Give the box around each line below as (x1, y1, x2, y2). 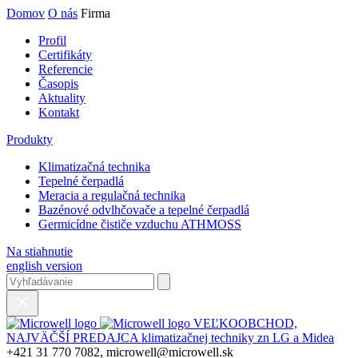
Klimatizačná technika (38, 160, 150, 173)
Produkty (6, 133, 53, 146)
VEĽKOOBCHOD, (193, 316, 297, 330)
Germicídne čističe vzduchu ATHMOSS (38, 217, 241, 231)
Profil (38, 34, 66, 47)
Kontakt (38, 105, 79, 119)
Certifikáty (38, 48, 92, 62)
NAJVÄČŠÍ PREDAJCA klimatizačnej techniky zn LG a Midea (6, 331, 334, 344)
